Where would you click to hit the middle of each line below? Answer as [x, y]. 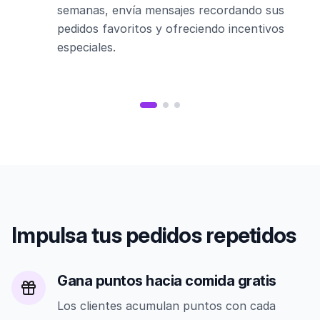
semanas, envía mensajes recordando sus [171, 10]
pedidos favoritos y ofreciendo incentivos [171, 29]
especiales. [86, 47]
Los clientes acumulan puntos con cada [166, 306]
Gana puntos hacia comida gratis [167, 281]
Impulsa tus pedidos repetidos [154, 235]
